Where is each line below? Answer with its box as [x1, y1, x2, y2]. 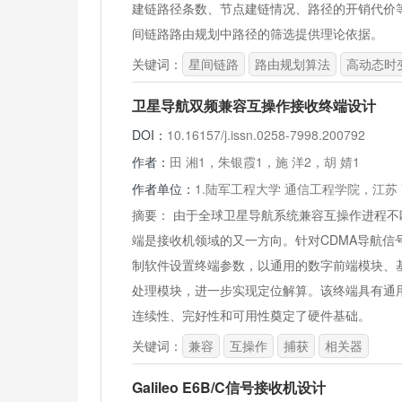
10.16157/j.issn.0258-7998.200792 [167, 126, 365, 144]
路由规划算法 [255, 55, 330, 73]
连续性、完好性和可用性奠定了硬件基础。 [132, 306, 371, 324]
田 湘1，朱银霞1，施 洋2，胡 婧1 [170, 153, 360, 170]
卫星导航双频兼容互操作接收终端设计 [132, 95, 376, 116]
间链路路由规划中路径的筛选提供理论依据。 [132, 24, 383, 42]
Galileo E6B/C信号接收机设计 [132, 377, 326, 398]
